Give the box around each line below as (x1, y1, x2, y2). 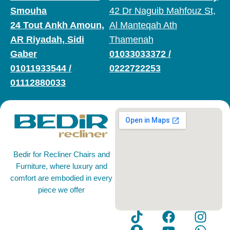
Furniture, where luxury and (15, 162, 107, 171)
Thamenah (109, 34, 154, 45)
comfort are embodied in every (10, 174, 112, 183)
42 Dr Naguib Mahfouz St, (109, 6, 216, 16)
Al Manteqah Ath (109, 20, 177, 31)
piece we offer (38, 186, 85, 195)
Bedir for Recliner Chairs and (13, 150, 110, 159)
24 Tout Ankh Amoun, (10, 20, 104, 31)
